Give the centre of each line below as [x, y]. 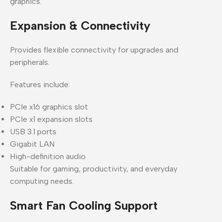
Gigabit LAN [32, 144]
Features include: [40, 84]
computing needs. [42, 181]
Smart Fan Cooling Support [84, 205]
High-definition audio [48, 156]
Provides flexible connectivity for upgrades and [94, 50]
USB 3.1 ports [33, 131]
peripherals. [30, 62]
